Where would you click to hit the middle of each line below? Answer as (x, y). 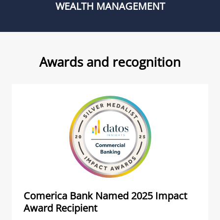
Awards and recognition (110, 62)
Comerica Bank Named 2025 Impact (105, 196)
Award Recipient (62, 208)
